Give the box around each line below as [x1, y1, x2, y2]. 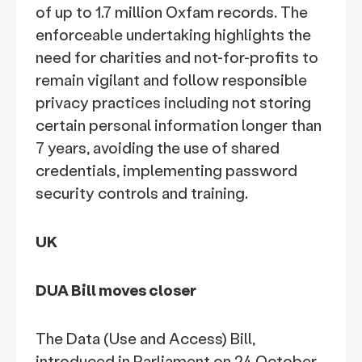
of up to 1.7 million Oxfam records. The [36, 2, 308, 22]
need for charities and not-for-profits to [36, 47, 318, 67]
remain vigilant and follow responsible [36, 69, 307, 90]
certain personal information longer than [36, 115, 322, 135]
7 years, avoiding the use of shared [36, 137, 280, 158]
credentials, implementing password [36, 160, 297, 180]
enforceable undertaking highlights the [36, 24, 311, 44]
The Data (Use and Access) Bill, [36, 328, 255, 348]
